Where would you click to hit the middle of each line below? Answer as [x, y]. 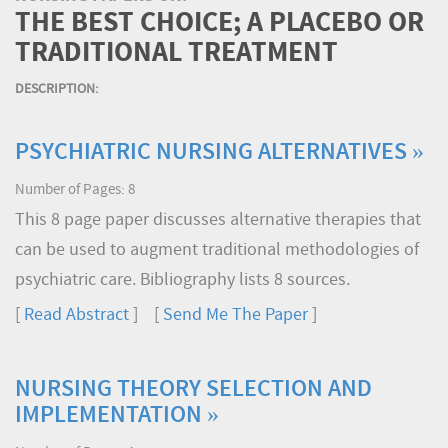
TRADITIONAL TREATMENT [176, 54]
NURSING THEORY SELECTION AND [193, 390]
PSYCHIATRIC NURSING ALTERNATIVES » [219, 153]
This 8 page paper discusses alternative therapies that [218, 220]
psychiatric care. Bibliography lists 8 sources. [182, 280]
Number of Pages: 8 [75, 190]
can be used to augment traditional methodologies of [217, 250]
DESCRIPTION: [56, 89]
